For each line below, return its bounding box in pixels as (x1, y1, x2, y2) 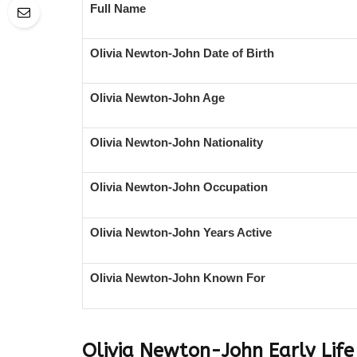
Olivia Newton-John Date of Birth (90, 46, 274, 61)
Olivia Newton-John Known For (90, 271, 265, 285)
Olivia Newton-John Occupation (90, 180, 268, 194)
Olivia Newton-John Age (90, 91, 225, 105)
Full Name (90, 2, 146, 16)
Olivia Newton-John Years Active (90, 226, 272, 240)
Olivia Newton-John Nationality (90, 135, 263, 150)
